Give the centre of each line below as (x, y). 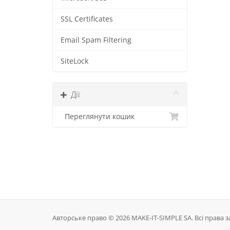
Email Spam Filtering (96, 40)
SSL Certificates (87, 19)
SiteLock (74, 61)
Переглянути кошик (98, 117)
